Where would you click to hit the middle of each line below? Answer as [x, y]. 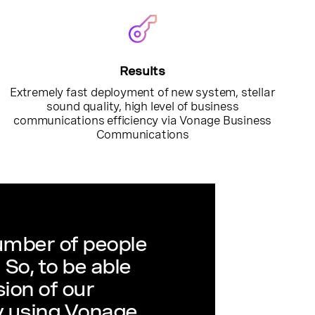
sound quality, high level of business [142, 107]
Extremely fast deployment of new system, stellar [142, 92]
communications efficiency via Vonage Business [143, 121]
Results [142, 71]
